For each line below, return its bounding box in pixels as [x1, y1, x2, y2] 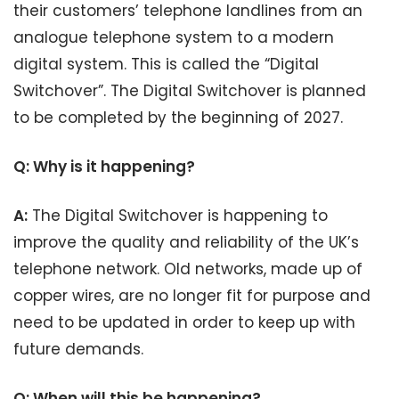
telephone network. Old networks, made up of [13, 258, 362, 280]
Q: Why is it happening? [13, 156, 195, 177]
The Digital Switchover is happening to [28, 205, 328, 226]
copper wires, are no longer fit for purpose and [13, 285, 370, 306]
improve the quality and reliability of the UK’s [13, 232, 359, 253]
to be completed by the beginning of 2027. [13, 107, 343, 128]
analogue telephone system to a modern [13, 27, 334, 48]
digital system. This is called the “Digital [13, 53, 319, 75]
